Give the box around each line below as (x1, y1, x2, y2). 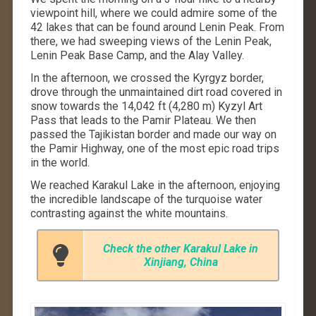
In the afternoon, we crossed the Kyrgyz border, (30, 71, 264, 85)
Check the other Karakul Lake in (103, 241, 259, 255)
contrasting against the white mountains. (30, 206, 228, 220)
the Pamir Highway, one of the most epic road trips (30, 141, 279, 155)
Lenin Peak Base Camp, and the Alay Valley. (30, 48, 244, 62)
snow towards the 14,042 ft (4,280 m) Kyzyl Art (30, 99, 262, 113)
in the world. (30, 155, 90, 169)
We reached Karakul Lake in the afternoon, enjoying (30, 178, 280, 192)
